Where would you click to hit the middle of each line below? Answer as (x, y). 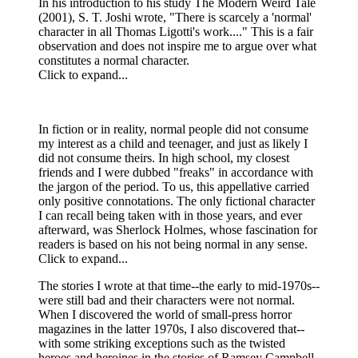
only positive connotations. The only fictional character (177, 201)
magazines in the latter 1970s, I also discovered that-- (171, 328)
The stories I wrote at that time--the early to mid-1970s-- (179, 285)
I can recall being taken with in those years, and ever (170, 215)
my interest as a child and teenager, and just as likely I (173, 143)
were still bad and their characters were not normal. (167, 300)
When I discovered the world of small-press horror (165, 314)
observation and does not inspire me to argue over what (177, 46)
